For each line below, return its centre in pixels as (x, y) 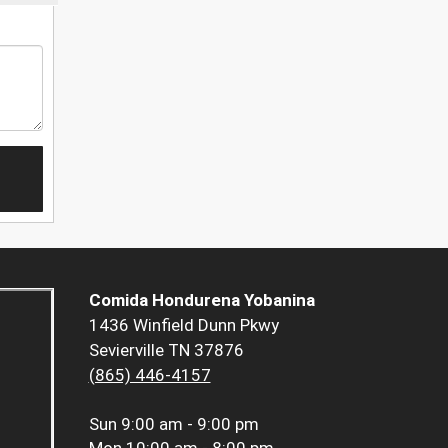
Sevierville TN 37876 (166, 350)
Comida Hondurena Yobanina (201, 300)
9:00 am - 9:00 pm (189, 424)
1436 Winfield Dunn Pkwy (183, 325)
